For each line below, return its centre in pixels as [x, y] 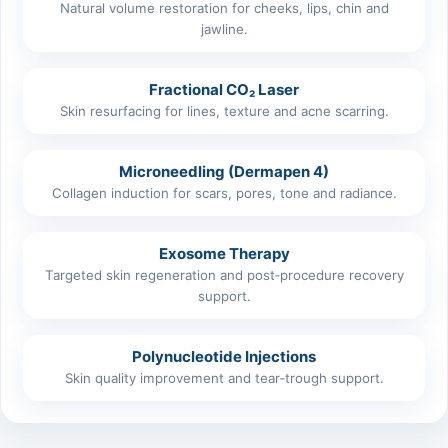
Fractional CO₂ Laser [224, 89]
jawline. [224, 28]
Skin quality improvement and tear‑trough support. [224, 377]
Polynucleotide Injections [224, 356]
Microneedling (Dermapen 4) [224, 171]
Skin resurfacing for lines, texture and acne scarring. [224, 110]
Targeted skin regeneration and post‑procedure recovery [224, 274]
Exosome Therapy [224, 253]
